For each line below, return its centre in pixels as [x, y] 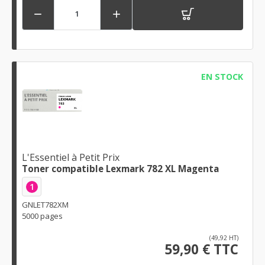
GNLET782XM [45, 205]
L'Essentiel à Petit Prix [71, 158]
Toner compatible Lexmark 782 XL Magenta [120, 169]
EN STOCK [222, 76]
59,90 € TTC [201, 250]
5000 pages [42, 216]
